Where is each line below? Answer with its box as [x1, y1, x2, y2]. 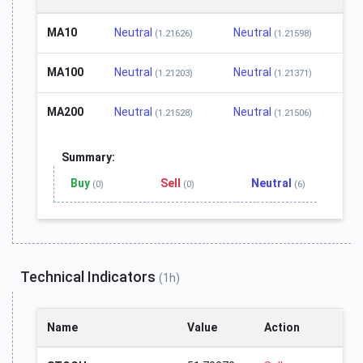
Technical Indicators [20, 268, 159, 286]
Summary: [62, 151, 115, 164]
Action [264, 321, 300, 335]
